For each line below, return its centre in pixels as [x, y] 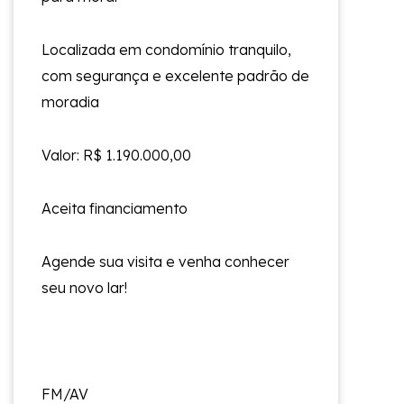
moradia [70, 101]
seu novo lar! [84, 287]
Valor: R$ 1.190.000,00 [116, 155]
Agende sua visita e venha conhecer [165, 261]
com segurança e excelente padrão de [175, 75]
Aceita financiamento [115, 208]
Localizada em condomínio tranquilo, [166, 49]
